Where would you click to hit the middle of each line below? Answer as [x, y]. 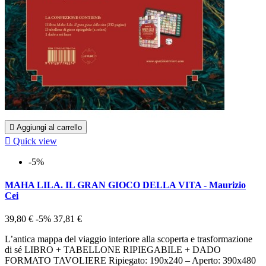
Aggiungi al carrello [49, 127]
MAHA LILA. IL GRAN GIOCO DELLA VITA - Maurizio [125, 185]
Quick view [35, 141]
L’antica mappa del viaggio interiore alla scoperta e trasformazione [129, 239]
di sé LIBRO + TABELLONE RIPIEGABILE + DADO [113, 250]
